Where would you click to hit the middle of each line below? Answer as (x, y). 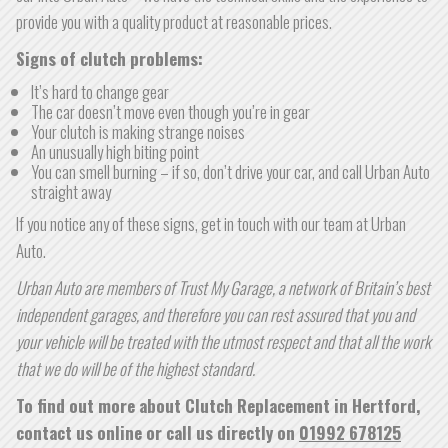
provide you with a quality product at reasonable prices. (174, 21)
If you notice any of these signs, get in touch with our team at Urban (211, 223)
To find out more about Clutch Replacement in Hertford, (218, 405)
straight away (71, 191)
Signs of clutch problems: (109, 58)
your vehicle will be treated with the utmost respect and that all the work (223, 341)
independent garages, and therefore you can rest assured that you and (215, 314)
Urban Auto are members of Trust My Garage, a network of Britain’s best (223, 287)
